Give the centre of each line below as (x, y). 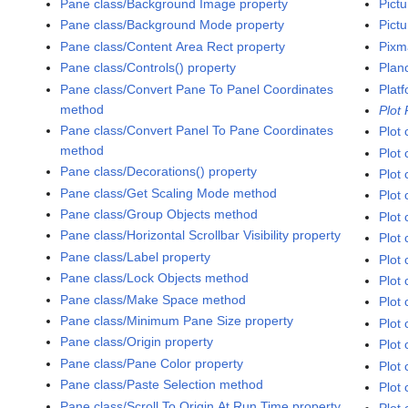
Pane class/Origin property (137, 342)
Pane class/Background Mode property (173, 25)
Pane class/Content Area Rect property (173, 46)
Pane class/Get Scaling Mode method (169, 193)
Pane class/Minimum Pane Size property (177, 321)
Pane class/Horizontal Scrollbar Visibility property (201, 235)
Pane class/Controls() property (148, 68)
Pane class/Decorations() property (159, 172)
